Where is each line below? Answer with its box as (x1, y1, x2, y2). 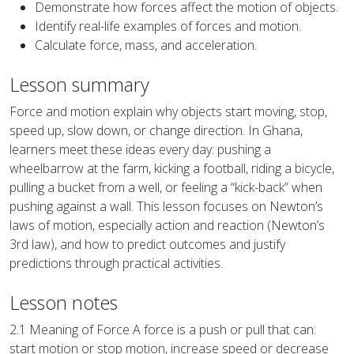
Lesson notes (9, 290, 118, 316)
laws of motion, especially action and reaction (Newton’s (9, 217, 325, 235)
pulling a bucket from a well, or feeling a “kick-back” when (9, 179, 322, 197)
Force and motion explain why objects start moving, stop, (9, 103, 327, 121)
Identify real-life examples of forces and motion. (35, 17, 301, 36)
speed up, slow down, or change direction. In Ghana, (9, 122, 303, 140)
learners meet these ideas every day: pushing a (9, 141, 271, 159)
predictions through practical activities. (9, 254, 223, 273)
